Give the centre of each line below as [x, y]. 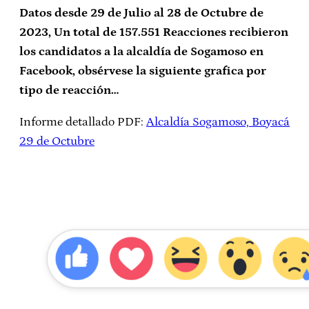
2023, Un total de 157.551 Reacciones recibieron [154, 33]
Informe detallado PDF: [83, 122]
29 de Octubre [57, 142]
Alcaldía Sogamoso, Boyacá [218, 122]
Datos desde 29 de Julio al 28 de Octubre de [141, 13]
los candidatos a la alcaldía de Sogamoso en [141, 52]
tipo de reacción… [69, 91]
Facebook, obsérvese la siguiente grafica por [143, 71]
